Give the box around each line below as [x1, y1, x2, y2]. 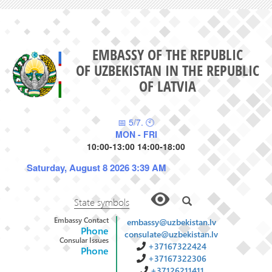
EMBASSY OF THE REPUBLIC [92, 44, 243, 64]
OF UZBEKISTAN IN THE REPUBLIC [76, 60, 259, 80]
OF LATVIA [139, 76, 196, 96]
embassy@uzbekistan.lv [126, 216, 216, 228]
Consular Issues [59, 235, 109, 245]
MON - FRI [115, 127, 157, 140]
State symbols [74, 195, 129, 208]
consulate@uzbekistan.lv [124, 228, 218, 240]
